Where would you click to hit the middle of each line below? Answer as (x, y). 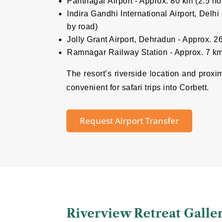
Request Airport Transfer (130, 120)
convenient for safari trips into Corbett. (138, 88)
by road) (83, 27)
